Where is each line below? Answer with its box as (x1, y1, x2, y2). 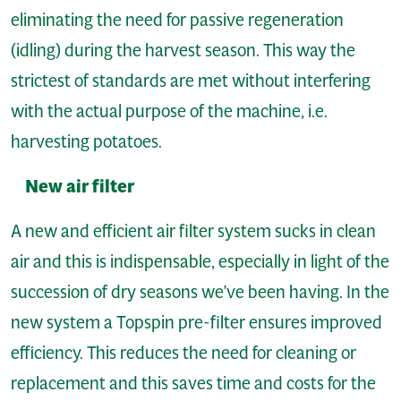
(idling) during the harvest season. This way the (11, 38, 355, 61)
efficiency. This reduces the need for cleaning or (11, 341, 356, 363)
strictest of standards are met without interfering (11, 69, 371, 91)
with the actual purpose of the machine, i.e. (11, 99, 328, 122)
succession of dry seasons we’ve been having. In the (11, 280, 389, 303)
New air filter (25, 175, 134, 198)
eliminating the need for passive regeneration (11, 8, 344, 30)
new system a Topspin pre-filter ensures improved (11, 311, 382, 333)
